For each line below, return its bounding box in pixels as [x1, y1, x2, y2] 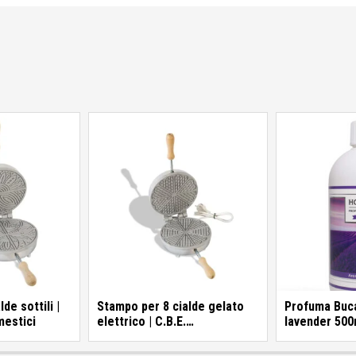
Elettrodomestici [97, 328, 189, 344]
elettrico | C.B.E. [97, 313, 186, 329]
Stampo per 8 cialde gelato [97, 298, 244, 314]
